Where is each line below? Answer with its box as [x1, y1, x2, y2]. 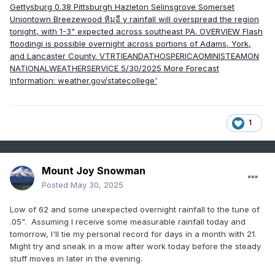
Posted [42, 180, 71, 190]
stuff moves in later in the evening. [10, 254, 142, 264]
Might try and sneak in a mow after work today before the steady [10, 241, 261, 252]
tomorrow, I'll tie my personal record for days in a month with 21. [10, 229, 259, 239]
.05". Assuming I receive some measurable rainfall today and [10, 217, 246, 227]
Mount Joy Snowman [42, 165, 145, 177]
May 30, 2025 [71, 180, 123, 190]
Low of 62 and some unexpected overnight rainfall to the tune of [10, 204, 260, 215]
